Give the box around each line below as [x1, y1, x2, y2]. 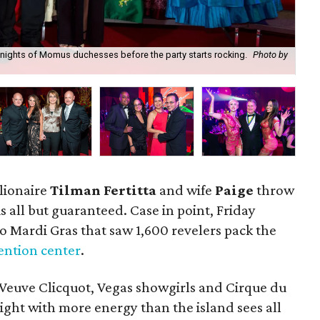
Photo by [253, 49, 288, 61]
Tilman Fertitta [50, 181, 157, 199]
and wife [156, 181, 216, 199]
